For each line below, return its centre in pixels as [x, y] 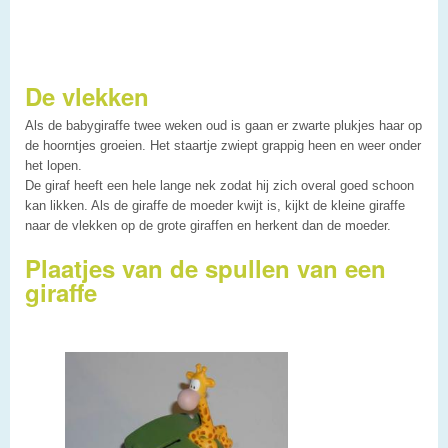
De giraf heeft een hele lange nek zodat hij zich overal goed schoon [219, 185]
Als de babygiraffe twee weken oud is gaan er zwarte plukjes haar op [223, 125]
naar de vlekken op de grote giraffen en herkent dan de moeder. [208, 225]
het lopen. [53, 165]
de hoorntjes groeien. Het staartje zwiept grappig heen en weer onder [223, 145]
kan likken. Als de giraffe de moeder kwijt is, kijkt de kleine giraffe [215, 205]
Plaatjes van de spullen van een [205, 267]
